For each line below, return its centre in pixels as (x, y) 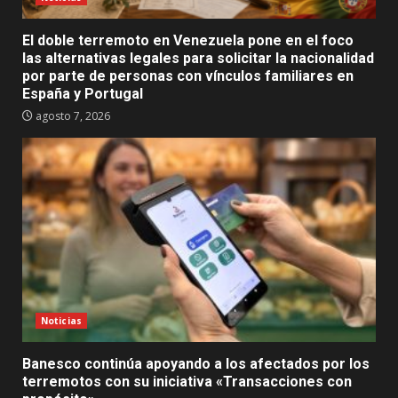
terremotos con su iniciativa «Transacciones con (187, 382)
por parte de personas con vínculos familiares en (188, 76)
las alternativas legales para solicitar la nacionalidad (198, 59)
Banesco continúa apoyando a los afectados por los (196, 364)
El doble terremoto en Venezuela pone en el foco (188, 41)
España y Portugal (83, 94)
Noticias (61, 321)
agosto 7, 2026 (72, 116)
